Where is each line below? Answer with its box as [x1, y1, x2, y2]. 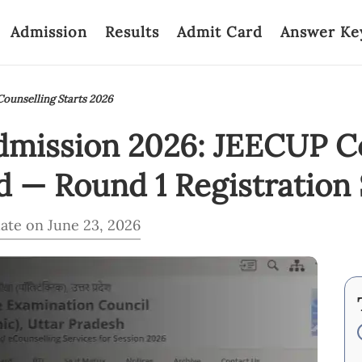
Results [105, 23, 159, 41]
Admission [11, 23, 87, 41]
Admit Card [177, 23, 263, 41]
